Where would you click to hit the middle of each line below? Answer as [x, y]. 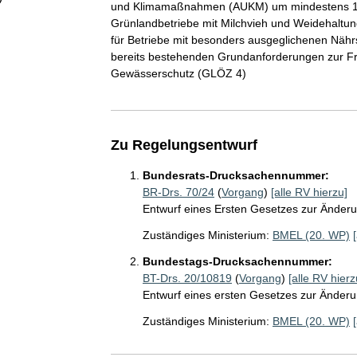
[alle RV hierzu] [309, 192]
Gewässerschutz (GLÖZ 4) [178, 73]
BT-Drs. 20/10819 [187, 278]
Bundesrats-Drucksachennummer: [235, 175]
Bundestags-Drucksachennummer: [237, 261]
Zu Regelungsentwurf [184, 145]
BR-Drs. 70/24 [178, 192]
